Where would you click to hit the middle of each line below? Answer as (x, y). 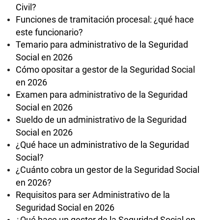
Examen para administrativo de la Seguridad (102, 95)
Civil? (26, 7)
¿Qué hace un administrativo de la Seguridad (102, 145)
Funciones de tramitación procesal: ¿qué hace (105, 19)
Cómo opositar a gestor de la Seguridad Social (105, 69)
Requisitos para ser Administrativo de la (93, 195)
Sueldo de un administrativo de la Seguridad (101, 120)
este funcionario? (49, 32)
